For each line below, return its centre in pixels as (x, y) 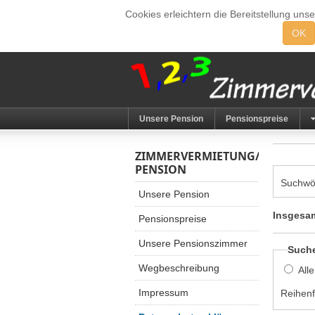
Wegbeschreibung (179, 268)
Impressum (163, 292)
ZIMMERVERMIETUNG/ (198, 156)
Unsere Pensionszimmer (193, 243)
